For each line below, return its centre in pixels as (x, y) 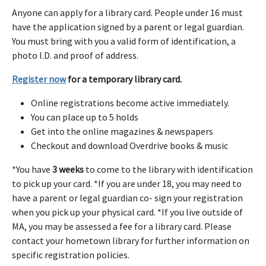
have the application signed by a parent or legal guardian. (128, 27)
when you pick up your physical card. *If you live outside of (127, 212)
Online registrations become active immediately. (130, 103)
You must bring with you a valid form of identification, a (124, 41)
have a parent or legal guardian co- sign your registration (127, 198)
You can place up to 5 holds (85, 117)
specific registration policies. (71, 255)
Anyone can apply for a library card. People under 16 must (127, 12)
